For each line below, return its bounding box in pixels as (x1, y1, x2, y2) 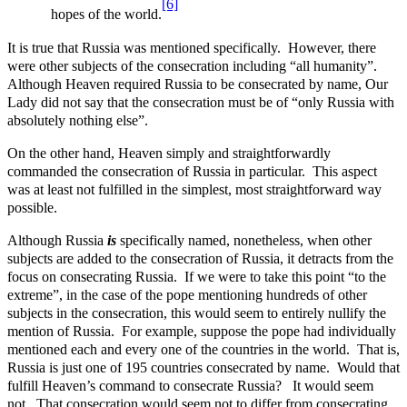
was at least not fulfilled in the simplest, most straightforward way (7, 181, 382, 197)
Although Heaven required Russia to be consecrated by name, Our (7, 75, 388, 92)
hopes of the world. (51, 6, 162, 23)
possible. (7, 199, 68, 215)
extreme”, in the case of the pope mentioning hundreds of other (7, 286, 367, 303)
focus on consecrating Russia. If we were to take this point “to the (7, 268, 386, 284)
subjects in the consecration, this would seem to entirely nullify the (7, 304, 386, 321)
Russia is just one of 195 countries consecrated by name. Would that (7, 359, 400, 375)
